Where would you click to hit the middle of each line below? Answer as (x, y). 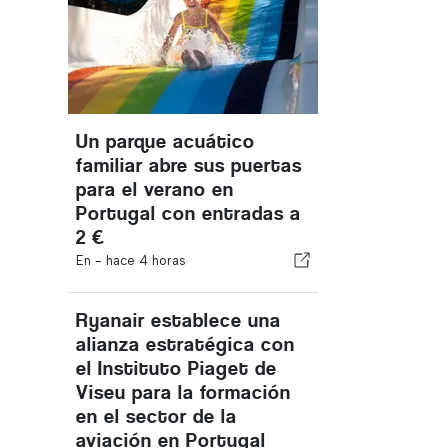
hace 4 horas (146, 260)
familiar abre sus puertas (189, 165)
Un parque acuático (165, 141)
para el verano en (155, 189)
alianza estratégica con (185, 344)
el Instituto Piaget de (176, 368)
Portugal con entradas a (188, 213)
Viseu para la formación (183, 392)
